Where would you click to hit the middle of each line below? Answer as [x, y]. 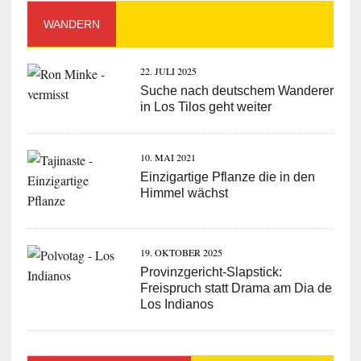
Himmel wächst [184, 193]
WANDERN [71, 25]
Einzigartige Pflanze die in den [227, 177]
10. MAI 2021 [168, 158]
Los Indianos [176, 305]
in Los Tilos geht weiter [205, 107]
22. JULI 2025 [168, 71]
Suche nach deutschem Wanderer [237, 91]
